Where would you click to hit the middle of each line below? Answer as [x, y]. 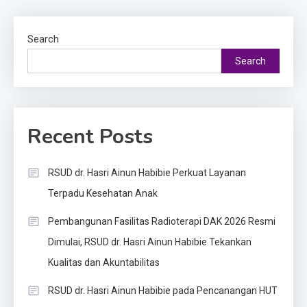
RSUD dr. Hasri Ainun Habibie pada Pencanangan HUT [163, 291]
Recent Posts [90, 137]
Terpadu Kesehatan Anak [103, 194]
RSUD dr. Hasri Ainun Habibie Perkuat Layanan [147, 173]
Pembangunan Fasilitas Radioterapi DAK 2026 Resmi [162, 222]
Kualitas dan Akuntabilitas [104, 263]
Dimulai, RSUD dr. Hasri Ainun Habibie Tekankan [150, 242]
